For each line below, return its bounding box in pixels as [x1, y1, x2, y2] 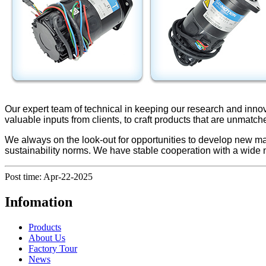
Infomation [5, 194, 72, 210]
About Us [28, 232, 65, 243]
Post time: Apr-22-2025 [5, 171, 93, 182]
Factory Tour [28, 243, 77, 254]
